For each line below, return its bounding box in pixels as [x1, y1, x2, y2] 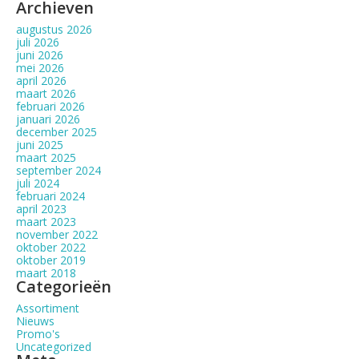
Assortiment [16, 301, 79, 316]
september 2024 [16, 163, 101, 178]
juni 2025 [16, 137, 63, 152]
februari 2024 [16, 188, 85, 204]
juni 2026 [16, 47, 63, 63]
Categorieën [16, 276, 111, 297]
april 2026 [16, 73, 67, 88]
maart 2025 [16, 150, 76, 165]
